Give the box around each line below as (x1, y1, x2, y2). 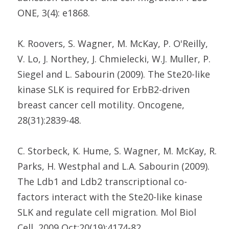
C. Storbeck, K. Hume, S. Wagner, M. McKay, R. (17, 145, 217, 157)
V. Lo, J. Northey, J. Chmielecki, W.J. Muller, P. (17, 53, 211, 65)
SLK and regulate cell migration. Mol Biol (17, 206, 196, 218)
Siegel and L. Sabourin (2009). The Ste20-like (17, 68, 210, 80)
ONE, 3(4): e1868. (17, 7, 93, 19)
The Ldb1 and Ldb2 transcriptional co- (17, 175, 187, 188)
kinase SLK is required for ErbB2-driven (17, 83, 190, 96)
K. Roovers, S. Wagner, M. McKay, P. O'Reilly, (17, 37, 208, 50)
